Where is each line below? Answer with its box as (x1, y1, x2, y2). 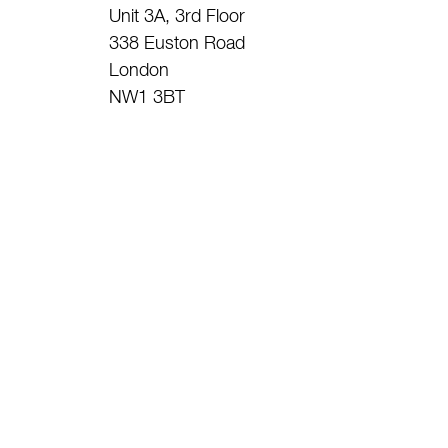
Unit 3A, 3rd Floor (108, 8, 245, 26)
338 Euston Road (108, 35, 245, 53)
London (108, 62, 169, 80)
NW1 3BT (108, 89, 185, 107)
